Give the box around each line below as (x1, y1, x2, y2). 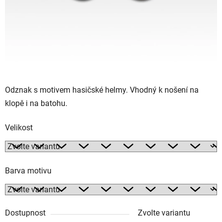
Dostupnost (5, 208, 46, 218)
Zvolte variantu (138, 208, 190, 218)
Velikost (5, 122, 33, 132)
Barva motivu (5, 166, 52, 175)
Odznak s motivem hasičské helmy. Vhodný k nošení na (5, 85, 199, 95)
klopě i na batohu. (5, 98, 67, 108)
